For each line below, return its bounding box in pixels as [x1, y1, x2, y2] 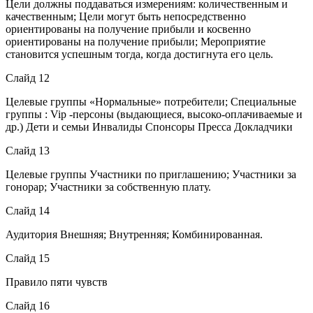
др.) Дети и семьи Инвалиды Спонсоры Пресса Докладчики [6, 120, 293, 133]
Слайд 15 [6, 252, 50, 264]
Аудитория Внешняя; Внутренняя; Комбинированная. [6, 228, 263, 240]
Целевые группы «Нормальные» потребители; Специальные [6, 95, 296, 108]
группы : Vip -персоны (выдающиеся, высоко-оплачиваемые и [6, 108, 303, 120]
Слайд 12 [6, 71, 50, 84]
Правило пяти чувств [6, 275, 108, 288]
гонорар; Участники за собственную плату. [6, 180, 211, 193]
